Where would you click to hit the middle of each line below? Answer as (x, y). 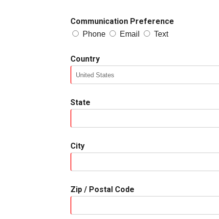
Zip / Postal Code (102, 190)
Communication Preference (122, 22)
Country (85, 59)
